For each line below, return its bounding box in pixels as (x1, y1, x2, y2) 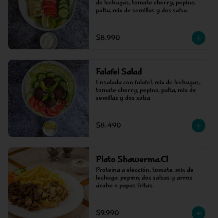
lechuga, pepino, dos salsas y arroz (95, 173, 193, 183)
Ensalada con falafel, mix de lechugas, (95, 78, 200, 88)
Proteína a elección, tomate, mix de (95, 165, 194, 176)
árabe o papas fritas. (95, 181, 154, 191)
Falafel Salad (95, 66, 142, 79)
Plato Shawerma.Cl (95, 153, 168, 167)
